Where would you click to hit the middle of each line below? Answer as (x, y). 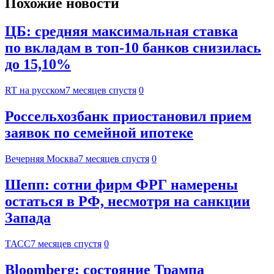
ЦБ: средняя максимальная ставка (121, 31)
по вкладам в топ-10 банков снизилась (133, 48)
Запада (28, 218)
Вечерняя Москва (42, 159)
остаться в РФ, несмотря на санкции (128, 202)
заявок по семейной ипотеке (99, 133)
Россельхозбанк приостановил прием (128, 117)
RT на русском (35, 91)
